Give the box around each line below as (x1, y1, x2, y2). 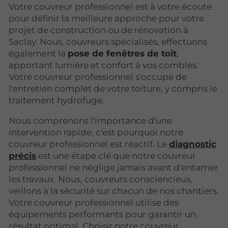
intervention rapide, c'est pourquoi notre (9, 127, 183, 138)
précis (9, 151, 36, 161)
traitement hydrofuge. (9, 95, 104, 106)
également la (9, 48, 68, 59)
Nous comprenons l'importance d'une (9, 116, 172, 126)
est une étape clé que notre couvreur (36, 151, 196, 161)
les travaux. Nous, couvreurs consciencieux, (9, 174, 193, 185)
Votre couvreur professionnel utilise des (9, 197, 179, 208)
